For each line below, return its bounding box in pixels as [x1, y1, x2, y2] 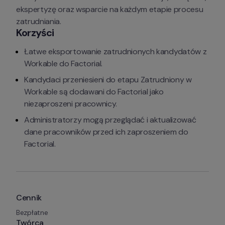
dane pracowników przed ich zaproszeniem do [24, 127, 188, 138]
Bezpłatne [16, 208, 48, 217]
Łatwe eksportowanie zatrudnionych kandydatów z [24, 46, 207, 57]
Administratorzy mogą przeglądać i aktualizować [24, 115, 196, 126]
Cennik [16, 192, 42, 203]
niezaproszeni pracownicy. [24, 98, 117, 109]
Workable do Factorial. [24, 58, 102, 69]
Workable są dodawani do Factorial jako [24, 86, 164, 97]
